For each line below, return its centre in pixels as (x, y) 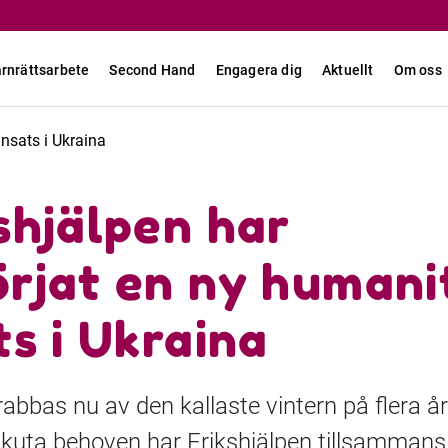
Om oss (417, 70)
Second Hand (152, 70)
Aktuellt (348, 70)
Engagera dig (259, 70)
